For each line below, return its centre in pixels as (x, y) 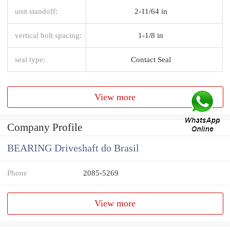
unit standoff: (36, 11)
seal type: (30, 59)
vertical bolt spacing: (48, 35)
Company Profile (45, 128)
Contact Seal (151, 59)
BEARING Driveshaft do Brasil (73, 148)
